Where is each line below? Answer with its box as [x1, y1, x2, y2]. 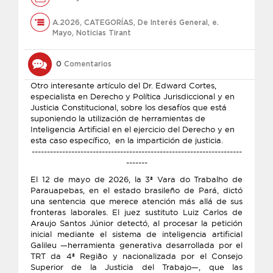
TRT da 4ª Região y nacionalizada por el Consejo [30, 251, 243, 261]
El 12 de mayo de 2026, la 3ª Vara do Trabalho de [30, 174, 243, 184]
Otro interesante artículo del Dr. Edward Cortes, [30, 80, 216, 90]
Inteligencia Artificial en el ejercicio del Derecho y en [30, 124, 235, 134]
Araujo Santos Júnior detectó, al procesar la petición [30, 218, 243, 228]
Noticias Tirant [76, 29, 131, 37]
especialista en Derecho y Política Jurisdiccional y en [30, 91, 235, 101]
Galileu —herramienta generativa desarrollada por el [30, 240, 243, 250]
